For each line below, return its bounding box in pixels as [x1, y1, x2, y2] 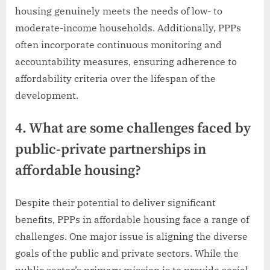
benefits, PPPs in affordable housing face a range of [15, 213, 249, 225]
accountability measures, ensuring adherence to [15, 55, 237, 68]
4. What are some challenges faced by [15, 120, 251, 138]
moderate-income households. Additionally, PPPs [15, 22, 241, 34]
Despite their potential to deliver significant [15, 196, 216, 209]
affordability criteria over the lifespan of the [15, 72, 216, 85]
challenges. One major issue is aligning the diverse [15, 230, 248, 242]
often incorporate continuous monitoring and [15, 39, 222, 51]
